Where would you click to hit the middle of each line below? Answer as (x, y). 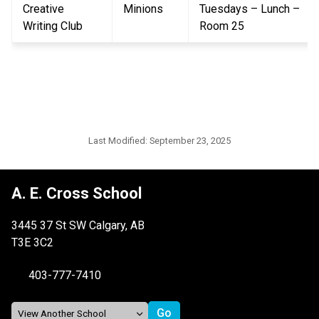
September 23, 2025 (190, 141)
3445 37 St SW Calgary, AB (78, 226)
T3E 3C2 (32, 243)
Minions (143, 9)
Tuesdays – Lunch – (250, 9)
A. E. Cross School (77, 194)
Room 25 (222, 26)
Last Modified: (119, 141)
